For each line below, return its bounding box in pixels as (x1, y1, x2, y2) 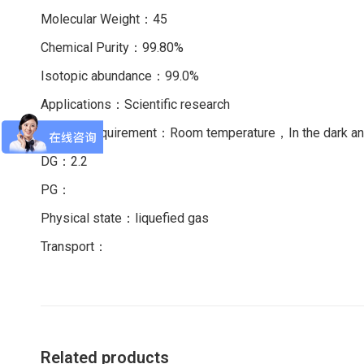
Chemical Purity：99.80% (41, 40, 184, 55)
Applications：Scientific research (41, 97, 230, 112)
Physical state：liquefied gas (41, 210, 209, 226)
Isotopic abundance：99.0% (41, 68, 199, 84)
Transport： (41, 239, 107, 254)
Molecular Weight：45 (41, 11, 167, 27)
